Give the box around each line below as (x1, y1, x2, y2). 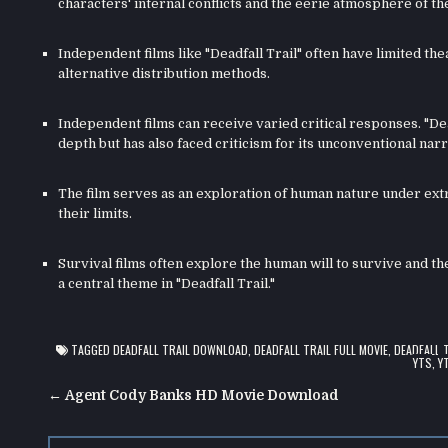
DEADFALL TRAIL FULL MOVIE (254, 340, 389, 358)
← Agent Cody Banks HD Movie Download (47, 387, 339, 403)
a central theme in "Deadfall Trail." (57, 276, 275, 291)
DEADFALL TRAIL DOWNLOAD (113, 340, 249, 358)
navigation (46, 406, 186, 444)
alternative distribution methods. (57, 66, 270, 81)
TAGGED (68, 340, 114, 358)
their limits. (57, 206, 132, 221)
